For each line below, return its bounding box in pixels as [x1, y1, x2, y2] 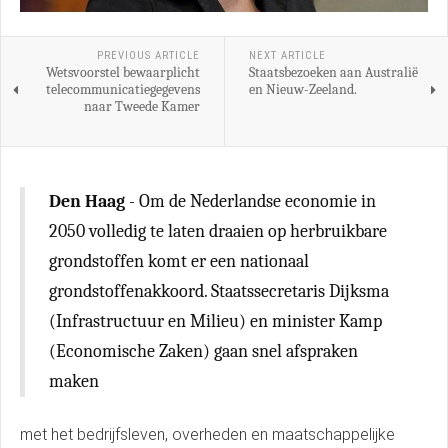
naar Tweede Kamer [83, 98, 200, 115]
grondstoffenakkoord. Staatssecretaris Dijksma [49, 281, 389, 302]
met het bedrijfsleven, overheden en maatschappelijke [20, 425, 395, 444]
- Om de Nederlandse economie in [125, 191, 376, 212]
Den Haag [49, 191, 125, 212]
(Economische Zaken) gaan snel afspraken [49, 341, 358, 362]
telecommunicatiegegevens [45, 81, 200, 98]
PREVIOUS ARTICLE [96, 49, 200, 62]
